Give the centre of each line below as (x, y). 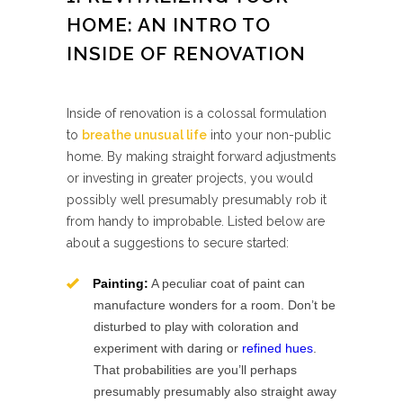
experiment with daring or (168, 348)
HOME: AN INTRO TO (169, 25)
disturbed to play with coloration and (196, 327)
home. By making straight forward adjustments (201, 157)
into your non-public (269, 135)
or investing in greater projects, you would (190, 178)
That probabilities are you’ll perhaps (195, 370)
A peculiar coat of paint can (227, 283)
